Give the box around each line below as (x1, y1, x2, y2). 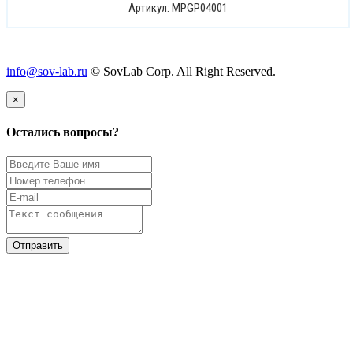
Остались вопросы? (6, 124, 119, 139)
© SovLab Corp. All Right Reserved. (87, 65, 276, 79)
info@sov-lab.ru (6, 65, 87, 79)
